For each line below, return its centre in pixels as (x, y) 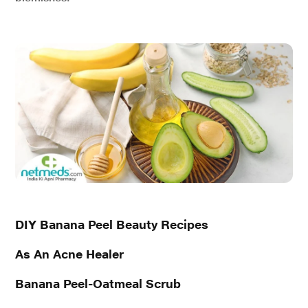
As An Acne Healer (69, 254)
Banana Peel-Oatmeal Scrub (98, 283)
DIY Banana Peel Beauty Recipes (112, 224)
